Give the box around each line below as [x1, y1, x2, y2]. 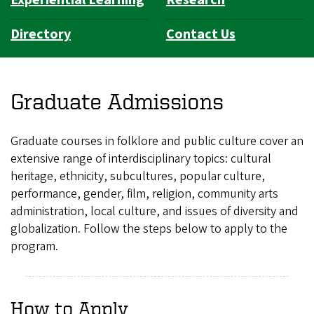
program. [11, 237, 58, 255]
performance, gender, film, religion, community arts [11, 184, 278, 203]
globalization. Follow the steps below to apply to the [11, 219, 287, 238]
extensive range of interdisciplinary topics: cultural [11, 149, 271, 168]
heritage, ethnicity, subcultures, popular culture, [11, 167, 265, 185]
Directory [11, 24, 71, 44]
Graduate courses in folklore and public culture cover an [11, 132, 303, 150]
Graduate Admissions [11, 88, 224, 113]
